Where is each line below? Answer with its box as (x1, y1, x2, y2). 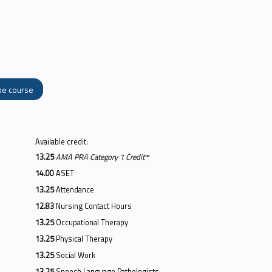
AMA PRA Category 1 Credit (56, 151, 144, 163)
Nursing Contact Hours (56, 200, 132, 212)
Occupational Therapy (56, 217, 128, 228)
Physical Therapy (56, 233, 112, 245)
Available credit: (35, 136, 90, 148)
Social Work (56, 250, 95, 261)
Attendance (56, 184, 94, 195)
